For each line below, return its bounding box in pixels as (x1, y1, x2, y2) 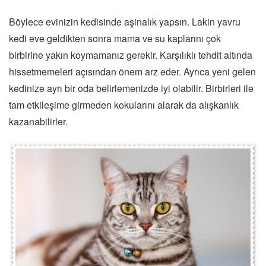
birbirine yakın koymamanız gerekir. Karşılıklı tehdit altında (9, 47, 252, 62)
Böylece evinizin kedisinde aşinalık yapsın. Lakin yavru (9, 14, 240, 28)
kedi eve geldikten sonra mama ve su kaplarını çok (9, 31, 221, 45)
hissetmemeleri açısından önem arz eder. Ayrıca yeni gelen (9, 64, 256, 78)
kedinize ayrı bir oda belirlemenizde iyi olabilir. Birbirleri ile (9, 81, 254, 95)
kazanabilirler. (9, 114, 68, 128)
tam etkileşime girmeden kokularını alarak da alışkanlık (9, 97, 239, 112)
